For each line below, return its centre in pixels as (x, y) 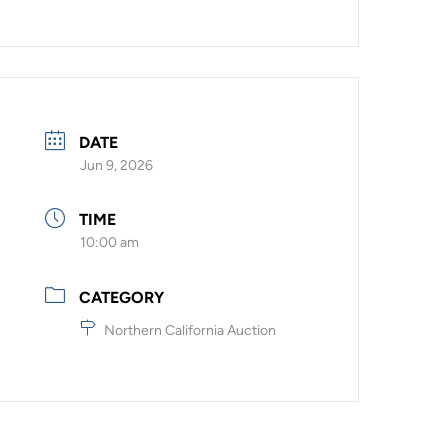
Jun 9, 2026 (117, 165)
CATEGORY (122, 298)
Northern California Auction (190, 331)
